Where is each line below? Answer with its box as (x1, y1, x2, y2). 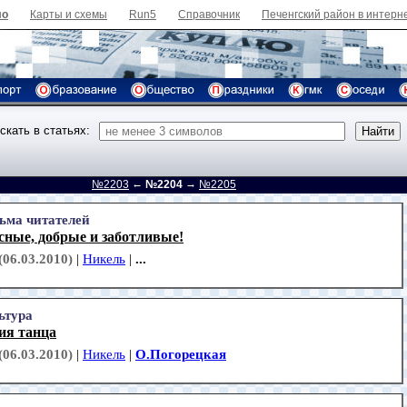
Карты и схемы (30, 8, 107, 21)
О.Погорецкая (135, 347, 226, 362)
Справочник (178, 8, 240, 21)
